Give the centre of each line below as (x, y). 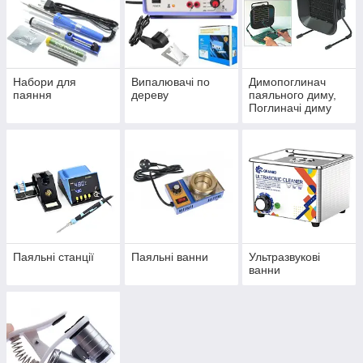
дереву (149, 95)
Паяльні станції (53, 257)
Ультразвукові (285, 257)
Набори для (45, 82)
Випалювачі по (170, 82)
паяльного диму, (293, 95)
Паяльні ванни (169, 257)
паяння (32, 95)
